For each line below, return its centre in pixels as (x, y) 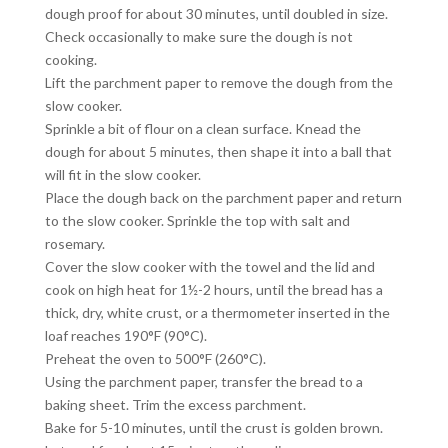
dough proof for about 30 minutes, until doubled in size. (216, 14)
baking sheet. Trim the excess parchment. (175, 405)
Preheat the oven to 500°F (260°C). (155, 359)
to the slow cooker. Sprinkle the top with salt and (197, 221)
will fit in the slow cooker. (122, 175)
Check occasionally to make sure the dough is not (198, 37)
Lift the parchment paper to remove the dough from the (218, 83)
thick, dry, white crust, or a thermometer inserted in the (217, 313)
